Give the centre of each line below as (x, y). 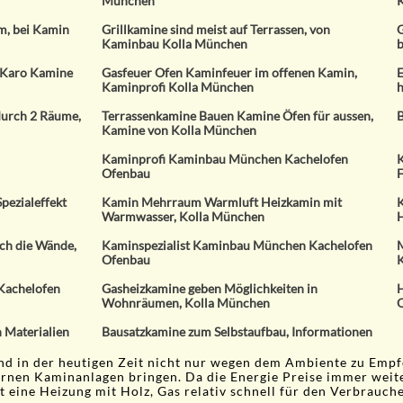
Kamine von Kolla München (179, 130)
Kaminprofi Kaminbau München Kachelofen (225, 159)
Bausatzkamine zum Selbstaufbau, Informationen (237, 331)
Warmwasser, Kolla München (184, 216)
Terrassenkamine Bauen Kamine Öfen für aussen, (238, 116)
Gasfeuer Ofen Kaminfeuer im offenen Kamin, (230, 72)
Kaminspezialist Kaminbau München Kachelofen (237, 245)
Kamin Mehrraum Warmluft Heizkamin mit (222, 202)
